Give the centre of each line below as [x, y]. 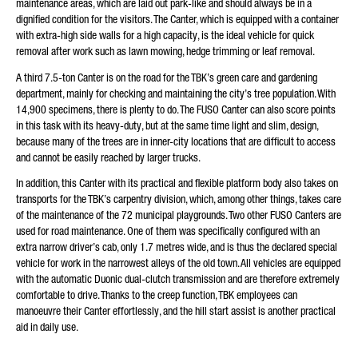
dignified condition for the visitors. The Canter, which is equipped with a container [177, 20]
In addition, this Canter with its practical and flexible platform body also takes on [177, 183]
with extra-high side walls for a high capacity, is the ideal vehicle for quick [165, 36]
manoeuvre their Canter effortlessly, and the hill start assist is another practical [176, 311]
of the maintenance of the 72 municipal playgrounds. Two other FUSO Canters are [179, 215]
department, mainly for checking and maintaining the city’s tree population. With [176, 93]
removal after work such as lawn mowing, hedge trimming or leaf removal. [165, 52]
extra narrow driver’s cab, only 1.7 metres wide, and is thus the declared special [177, 247]
